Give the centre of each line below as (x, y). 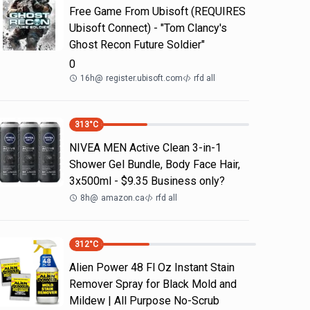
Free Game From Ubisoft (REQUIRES (157, 11)
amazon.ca (123, 198)
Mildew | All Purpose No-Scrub (144, 301)
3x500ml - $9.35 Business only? (147, 181)
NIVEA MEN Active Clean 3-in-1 (145, 148)
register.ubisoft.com (144, 78)
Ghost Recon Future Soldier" (137, 45)
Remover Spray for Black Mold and (153, 284)
